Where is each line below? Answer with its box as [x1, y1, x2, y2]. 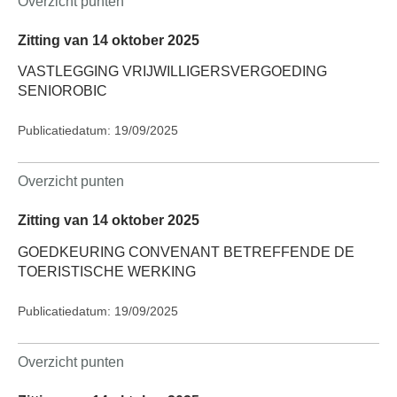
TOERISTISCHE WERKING [18, 263, 196, 279]
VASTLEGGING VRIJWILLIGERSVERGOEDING [18, 64, 327, 80]
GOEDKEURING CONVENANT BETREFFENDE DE [18, 244, 354, 260]
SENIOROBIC [18, 83, 107, 99]
